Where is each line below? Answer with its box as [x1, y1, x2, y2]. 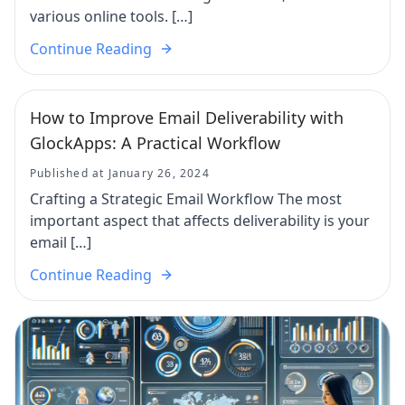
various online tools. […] [30, 5, 193, 26]
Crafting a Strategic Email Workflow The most [30, 188, 342, 209]
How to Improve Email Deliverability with [30, 106, 344, 128]
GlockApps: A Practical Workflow [30, 131, 280, 154]
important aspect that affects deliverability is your [30, 210, 370, 231]
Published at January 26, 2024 [30, 165, 210, 181]
